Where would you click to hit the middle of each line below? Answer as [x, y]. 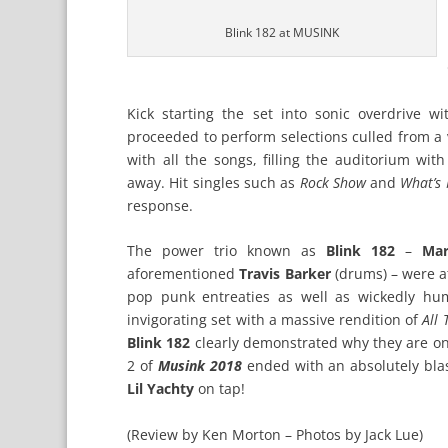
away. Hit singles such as [213, 182]
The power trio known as [222, 251]
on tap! [222, 389]
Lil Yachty [163, 389]
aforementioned [183, 274]
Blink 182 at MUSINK [282, 32]
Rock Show [332, 182]
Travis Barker [285, 274]
